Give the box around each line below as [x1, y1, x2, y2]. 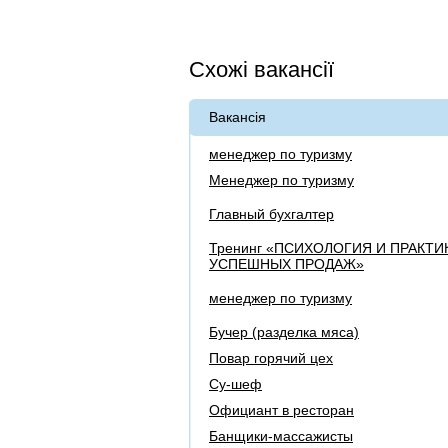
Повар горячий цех [209, 350, 333, 367]
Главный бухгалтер [209, 206, 334, 223]
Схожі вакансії [189, 57, 334, 83]
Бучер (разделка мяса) [209, 324, 359, 341]
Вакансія [209, 109, 266, 126]
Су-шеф [209, 376, 262, 393]
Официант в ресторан [209, 402, 354, 419]
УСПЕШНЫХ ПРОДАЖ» [209, 256, 364, 273]
